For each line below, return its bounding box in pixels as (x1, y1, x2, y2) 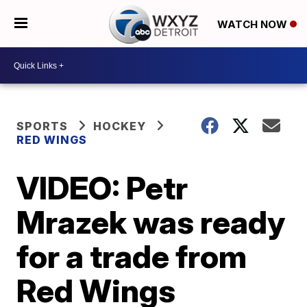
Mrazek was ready (16, 203, 286, 241)
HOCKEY (93, 119, 147, 133)
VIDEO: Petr (16, 169, 188, 207)
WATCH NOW (217, 17, 290, 31)
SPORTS (16, 119, 69, 133)
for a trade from (16, 237, 247, 275)
